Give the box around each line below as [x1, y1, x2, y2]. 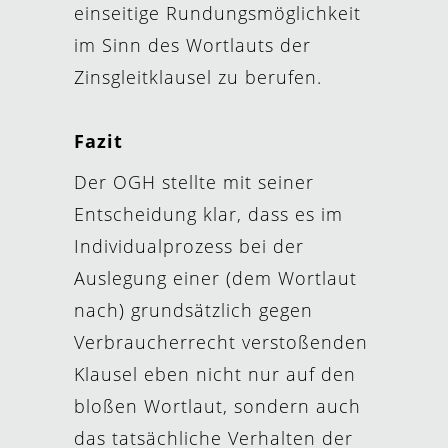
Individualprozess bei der [74, 234, 304, 258]
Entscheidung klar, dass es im [74, 202, 343, 226]
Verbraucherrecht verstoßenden [74, 330, 368, 354]
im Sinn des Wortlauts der [74, 33, 311, 57]
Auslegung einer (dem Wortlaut [74, 266, 357, 290]
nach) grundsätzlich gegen [74, 298, 313, 322]
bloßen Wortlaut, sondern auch [74, 394, 361, 418]
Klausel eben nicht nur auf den [74, 362, 356, 386]
